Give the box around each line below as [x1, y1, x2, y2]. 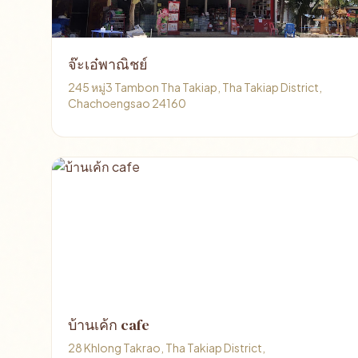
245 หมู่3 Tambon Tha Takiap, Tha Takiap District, [68, 80, 322, 94]
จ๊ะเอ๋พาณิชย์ [68, 54, 148, 74]
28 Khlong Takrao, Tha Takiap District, [68, 340, 265, 355]
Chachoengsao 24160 [68, 96, 186, 110]
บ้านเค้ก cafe [68, 315, 149, 335]
